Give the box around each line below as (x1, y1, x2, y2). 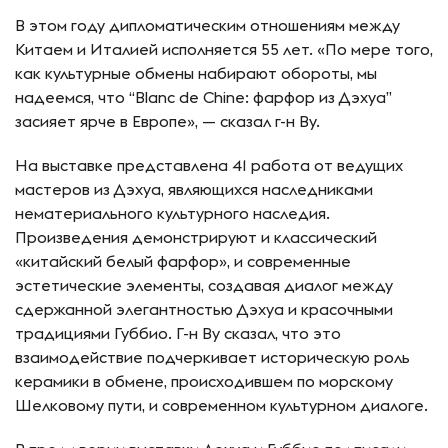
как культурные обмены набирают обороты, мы (15, 63, 377, 84)
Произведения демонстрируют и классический (15, 227, 377, 248)
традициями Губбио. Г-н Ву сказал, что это (15, 323, 341, 344)
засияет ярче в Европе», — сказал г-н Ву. (15, 111, 320, 132)
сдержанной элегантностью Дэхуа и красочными (15, 299, 393, 320)
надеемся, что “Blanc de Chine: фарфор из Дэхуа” (15, 87, 392, 108)
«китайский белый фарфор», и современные (15, 251, 351, 272)
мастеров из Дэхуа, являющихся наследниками (15, 179, 373, 200)
